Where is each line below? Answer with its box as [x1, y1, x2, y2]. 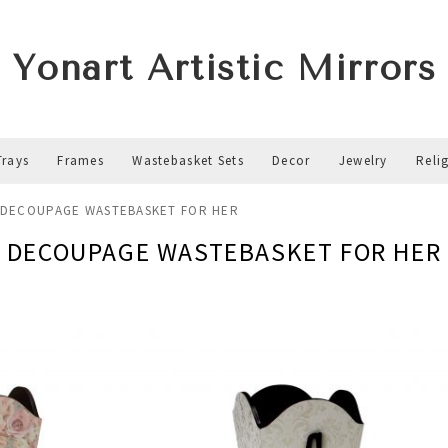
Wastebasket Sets [132, 152, 244, 169]
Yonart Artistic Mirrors [11, 48, 437, 89]
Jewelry [338, 152, 388, 169]
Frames [57, 152, 105, 169]
